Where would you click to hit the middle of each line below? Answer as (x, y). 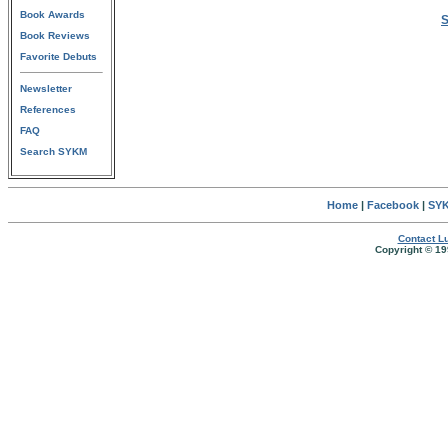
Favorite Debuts (58, 56)
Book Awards (52, 14)
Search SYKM (53, 151)
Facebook (392, 205)
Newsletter (46, 88)
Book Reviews (55, 35)
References (48, 109)
